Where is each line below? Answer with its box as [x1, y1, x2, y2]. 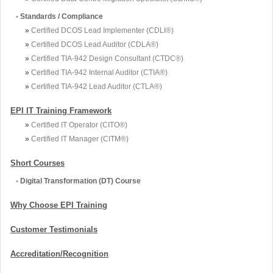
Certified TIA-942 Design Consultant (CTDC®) [31, 54, 183, 63]
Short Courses [10, 158, 65, 168]
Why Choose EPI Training [10, 200, 107, 210]
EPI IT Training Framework [10, 105, 112, 115]
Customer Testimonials [10, 224, 97, 234]
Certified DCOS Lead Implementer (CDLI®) [31, 26, 174, 35]
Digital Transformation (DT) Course [20, 176, 141, 185]
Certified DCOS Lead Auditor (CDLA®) [31, 40, 158, 49]
